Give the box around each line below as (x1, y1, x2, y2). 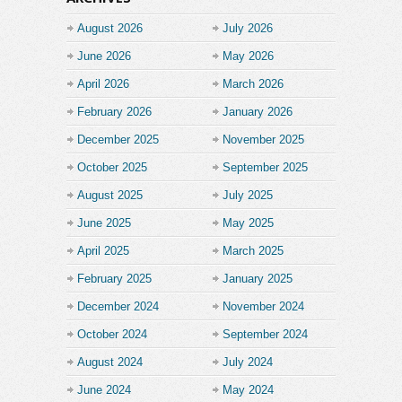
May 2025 (223, 215, 274, 230)
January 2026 (223, 104, 293, 118)
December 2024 (77, 299, 159, 313)
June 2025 (77, 215, 131, 230)
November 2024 (223, 299, 304, 313)
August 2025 (77, 188, 143, 202)
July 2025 (223, 188, 273, 202)
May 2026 (223, 48, 274, 63)
